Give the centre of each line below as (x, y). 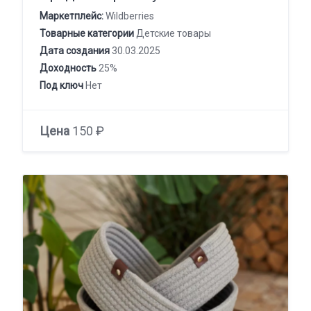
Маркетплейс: (72, 16)
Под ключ (61, 85)
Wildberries (129, 16)
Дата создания (75, 50)
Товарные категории (87, 33)
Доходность (68, 68)
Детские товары (173, 33)
